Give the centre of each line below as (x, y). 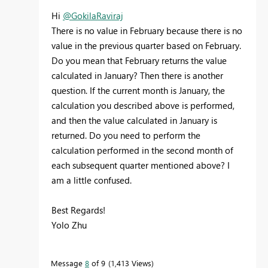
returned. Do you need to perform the (126, 135)
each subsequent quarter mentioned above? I (141, 165)
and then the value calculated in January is (134, 120)
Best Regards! (78, 210)
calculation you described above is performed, (143, 105)
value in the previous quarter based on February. (146, 45)
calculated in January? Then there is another (137, 75)
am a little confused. (92, 180)
